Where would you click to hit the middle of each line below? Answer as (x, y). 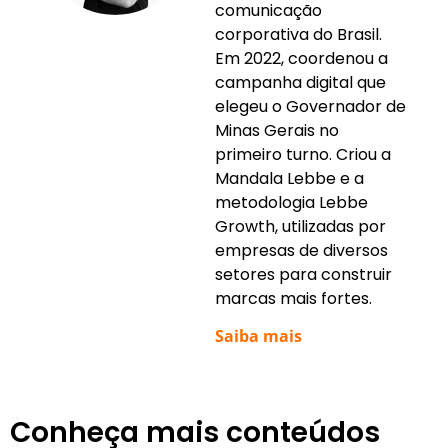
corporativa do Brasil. (298, 34)
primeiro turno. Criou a (303, 154)
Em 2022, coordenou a (301, 58)
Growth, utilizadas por (300, 226)
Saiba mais (258, 335)
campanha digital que (300, 82)
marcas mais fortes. (293, 298)
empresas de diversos (301, 250)
